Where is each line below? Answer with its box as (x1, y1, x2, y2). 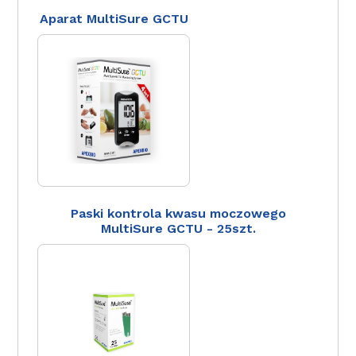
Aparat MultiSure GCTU (39, 10, 188, 26)
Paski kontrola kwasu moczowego (70, 205, 286, 221)
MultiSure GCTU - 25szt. (100, 220, 256, 236)
